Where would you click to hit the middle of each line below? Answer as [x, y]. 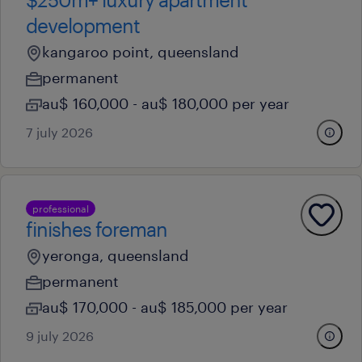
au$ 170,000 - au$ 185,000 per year [165, 307]
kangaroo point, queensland [141, 52]
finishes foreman [97, 229]
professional [61, 208]
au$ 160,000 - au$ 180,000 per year [166, 103]
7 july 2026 [59, 132]
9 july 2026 [60, 336]
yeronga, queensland [116, 255]
